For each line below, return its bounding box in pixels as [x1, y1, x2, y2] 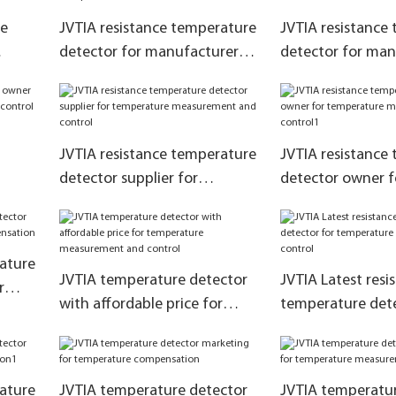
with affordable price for [58, 296, 223, 314]
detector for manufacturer [58, 43, 239, 61]
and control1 [279, 217, 366, 235]
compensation [58, 91, 156, 109]
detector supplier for [58, 170, 198, 187]
